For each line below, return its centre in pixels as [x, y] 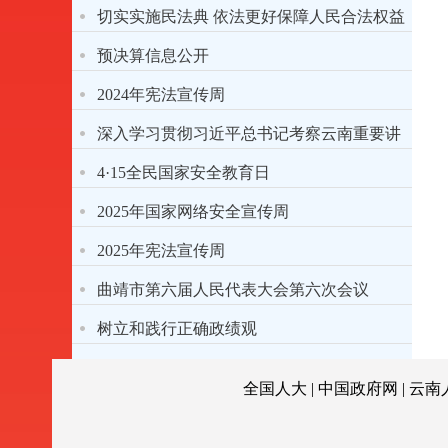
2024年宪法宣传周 [161, 94]
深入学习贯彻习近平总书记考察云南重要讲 [249, 133]
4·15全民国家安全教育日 [183, 172]
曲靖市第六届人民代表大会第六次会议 [233, 289]
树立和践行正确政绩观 [177, 328]
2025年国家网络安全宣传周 [193, 211]
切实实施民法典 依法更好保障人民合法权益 [309, 16]
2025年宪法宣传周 [161, 250]
